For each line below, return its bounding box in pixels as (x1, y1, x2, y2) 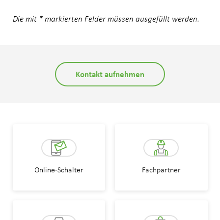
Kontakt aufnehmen (76, 68, 144, 80)
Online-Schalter (34, 165, 83, 174)
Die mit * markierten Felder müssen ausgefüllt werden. (12, 13, 199, 24)
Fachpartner (141, 165, 181, 174)
